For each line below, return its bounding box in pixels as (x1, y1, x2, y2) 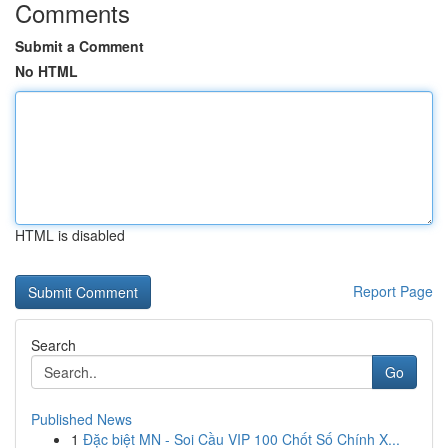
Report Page (353, 281, 433, 301)
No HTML (15, 61, 78, 81)
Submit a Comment (15, 36, 144, 56)
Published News (31, 409, 132, 429)
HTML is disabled (15, 225, 125, 245)
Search (31, 335, 76, 355)
